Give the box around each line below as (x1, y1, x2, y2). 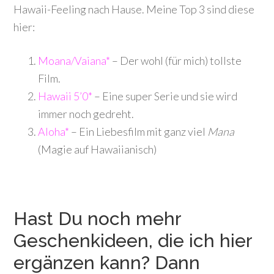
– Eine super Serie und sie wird (92, 89, 238, 103)
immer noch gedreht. (38, 107, 135, 120)
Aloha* (38, 125, 70, 138)
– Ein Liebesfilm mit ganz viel (69, 125, 208, 138)
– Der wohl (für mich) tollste (110, 54, 242, 67)
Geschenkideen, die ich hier (13, 230, 253, 251)
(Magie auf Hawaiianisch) (38, 143, 157, 156)
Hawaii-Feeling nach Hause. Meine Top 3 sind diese (13, 2, 255, 16)
